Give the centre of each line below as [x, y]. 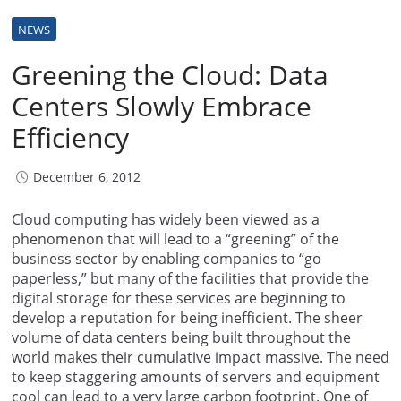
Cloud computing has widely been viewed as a [166, 219]
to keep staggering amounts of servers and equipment [196, 376]
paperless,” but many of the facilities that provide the [190, 278]
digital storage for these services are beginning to [179, 298]
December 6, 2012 [87, 176]
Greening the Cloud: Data [170, 74]
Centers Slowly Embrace [162, 106]
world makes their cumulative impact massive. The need [200, 357]
